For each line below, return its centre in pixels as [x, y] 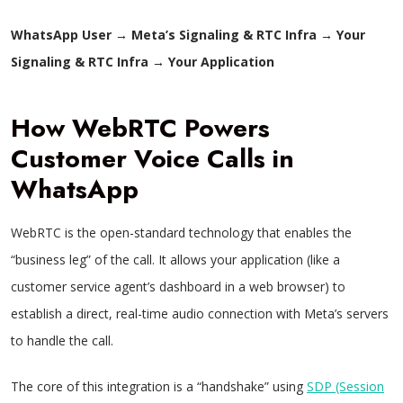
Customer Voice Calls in [152, 159]
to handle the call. [62, 340]
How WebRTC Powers [140, 128]
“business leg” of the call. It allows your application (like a [175, 260]
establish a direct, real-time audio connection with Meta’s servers [200, 313]
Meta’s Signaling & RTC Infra [224, 35]
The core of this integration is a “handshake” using [159, 386]
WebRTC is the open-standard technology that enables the [181, 233]
